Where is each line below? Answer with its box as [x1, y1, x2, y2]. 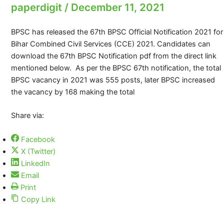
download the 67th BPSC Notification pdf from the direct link [10, 51, 216, 60]
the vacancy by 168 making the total [10, 87, 134, 96]
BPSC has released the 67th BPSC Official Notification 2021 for [10, 27, 223, 36]
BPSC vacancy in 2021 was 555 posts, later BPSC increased [10, 75, 215, 84]
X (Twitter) [20, 146, 55, 156]
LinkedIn [20, 158, 50, 168]
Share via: [10, 111, 44, 120]
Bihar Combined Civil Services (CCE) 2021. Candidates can [10, 39, 210, 48]
